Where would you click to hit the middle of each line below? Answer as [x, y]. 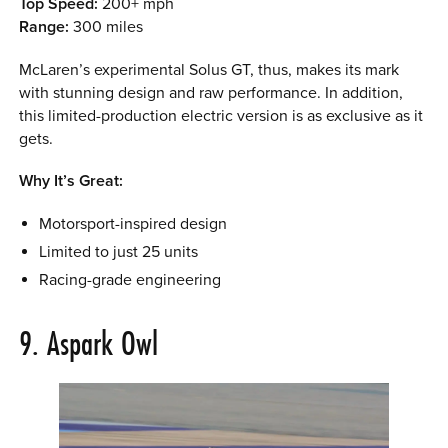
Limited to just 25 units [118, 251]
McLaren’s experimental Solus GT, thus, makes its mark [209, 69]
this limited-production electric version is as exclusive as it [221, 115]
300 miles [106, 27]
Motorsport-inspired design [132, 223]
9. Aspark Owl [89, 343]
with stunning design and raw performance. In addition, [211, 92]
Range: [44, 27]
